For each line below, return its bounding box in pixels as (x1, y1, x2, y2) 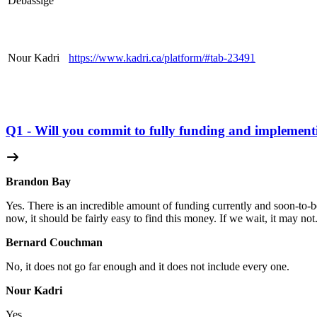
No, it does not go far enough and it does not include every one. (6, 260, 289, 273)
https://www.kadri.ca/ (69, 51, 164, 64)
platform (164, 51, 202, 64)
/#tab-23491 (202, 51, 255, 64)
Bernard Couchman (6, 236, 103, 249)
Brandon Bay (6, 175, 71, 188)
